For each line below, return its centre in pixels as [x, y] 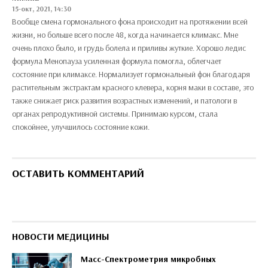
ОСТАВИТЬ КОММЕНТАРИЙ [78, 173]
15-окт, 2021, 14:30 [42, 8]
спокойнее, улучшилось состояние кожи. [81, 127]
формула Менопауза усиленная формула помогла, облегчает [117, 61]
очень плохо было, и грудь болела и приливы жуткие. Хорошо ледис [129, 48]
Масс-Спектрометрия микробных [148, 259]
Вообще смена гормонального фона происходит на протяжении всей [130, 21]
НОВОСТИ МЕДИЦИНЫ [61, 236]
